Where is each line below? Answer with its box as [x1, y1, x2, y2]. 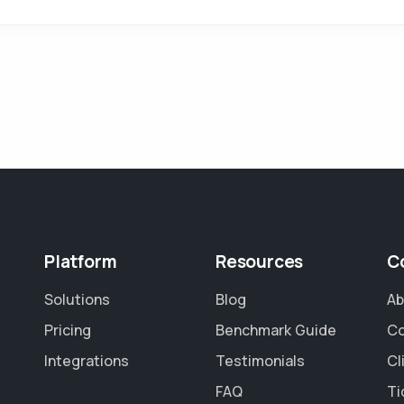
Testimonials [216, 351, 305, 371]
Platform [44, 250, 117, 273]
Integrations [44, 351, 129, 371]
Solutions [44, 289, 110, 309]
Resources [216, 250, 304, 273]
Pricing [44, 320, 91, 340]
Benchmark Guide [216, 320, 336, 340]
